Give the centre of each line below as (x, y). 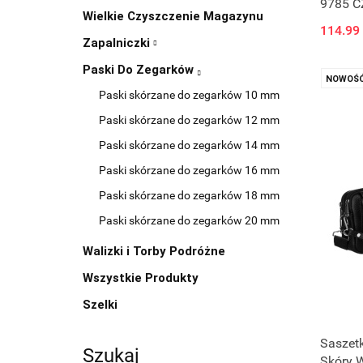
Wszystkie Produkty (141, 278)
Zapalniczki (118, 43)
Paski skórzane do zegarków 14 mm (189, 145)
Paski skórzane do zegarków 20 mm (189, 220)
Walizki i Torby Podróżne (154, 251)
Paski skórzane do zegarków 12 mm (189, 120)
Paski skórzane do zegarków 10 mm (189, 95)
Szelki (100, 305)
